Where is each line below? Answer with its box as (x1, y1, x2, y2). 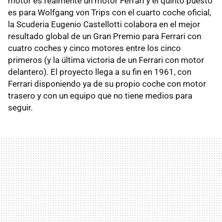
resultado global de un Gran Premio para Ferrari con (8, 31, 201, 41)
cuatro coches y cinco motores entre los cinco (8, 43, 181, 53)
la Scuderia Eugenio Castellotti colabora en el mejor (8, 19, 200, 29)
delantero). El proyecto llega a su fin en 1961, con (8, 66, 191, 77)
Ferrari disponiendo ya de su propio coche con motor (8, 78, 206, 89)
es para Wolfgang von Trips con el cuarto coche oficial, (8, 7, 211, 17)
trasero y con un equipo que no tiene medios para (8, 90, 192, 101)
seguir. (8, 102, 33, 112)
